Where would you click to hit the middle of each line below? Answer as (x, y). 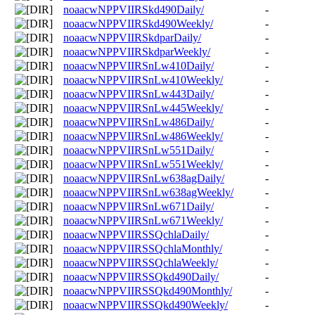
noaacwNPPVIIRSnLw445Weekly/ (143, 108)
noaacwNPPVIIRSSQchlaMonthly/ (143, 248)
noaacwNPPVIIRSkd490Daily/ (134, 9)
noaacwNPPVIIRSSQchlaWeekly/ (141, 262)
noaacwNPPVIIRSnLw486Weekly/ (143, 136)
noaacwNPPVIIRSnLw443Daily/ (139, 94)
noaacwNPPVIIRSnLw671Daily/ (139, 206)
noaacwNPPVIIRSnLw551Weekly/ (143, 164)
